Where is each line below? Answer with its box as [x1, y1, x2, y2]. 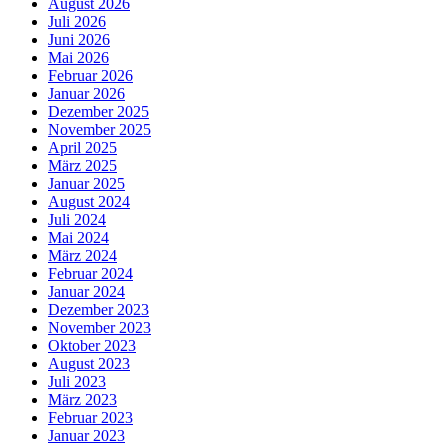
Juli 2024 [48, 211, 106, 229]
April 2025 [48, 139, 117, 157]
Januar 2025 [48, 175, 125, 193]
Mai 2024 [48, 229, 109, 247]
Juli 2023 [48, 373, 106, 391]
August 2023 [48, 355, 130, 373]
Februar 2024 [48, 265, 133, 283]
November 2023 [48, 319, 151, 337]
